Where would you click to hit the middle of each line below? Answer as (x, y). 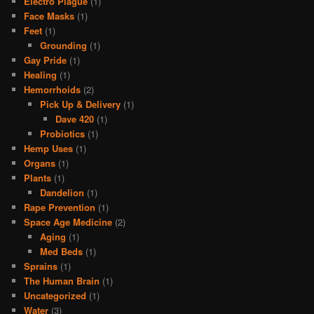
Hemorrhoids (53, 90)
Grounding (63, 46)
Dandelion (62, 193)
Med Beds (61, 252)
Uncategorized (55, 296)
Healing (41, 75)
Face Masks (49, 16)
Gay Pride (46, 60)
